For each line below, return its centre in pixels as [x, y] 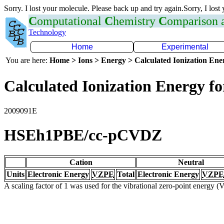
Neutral [191, 162]
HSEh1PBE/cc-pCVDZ [83, 135]
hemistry [136, 21]
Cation [81, 162]
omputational [71, 21]
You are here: [27, 60]
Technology [47, 32]
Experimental [185, 47]
